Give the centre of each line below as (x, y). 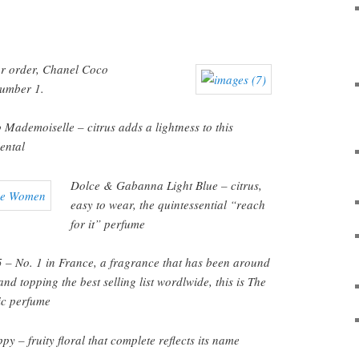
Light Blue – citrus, (215, 185)
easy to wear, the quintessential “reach (168, 204)
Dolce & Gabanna (119, 185)
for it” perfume (108, 223)
